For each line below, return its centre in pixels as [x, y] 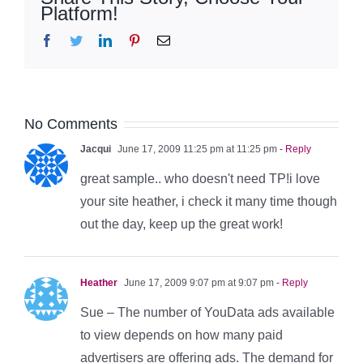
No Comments [71, 124]
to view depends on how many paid [181, 335]
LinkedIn [135, 39]
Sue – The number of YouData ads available [207, 312]
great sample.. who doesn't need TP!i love [200, 178]
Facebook [78, 39]
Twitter [100, 39]
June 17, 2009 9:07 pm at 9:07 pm [198, 282]
